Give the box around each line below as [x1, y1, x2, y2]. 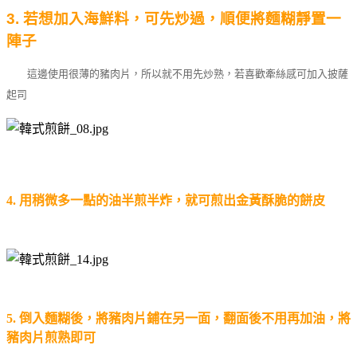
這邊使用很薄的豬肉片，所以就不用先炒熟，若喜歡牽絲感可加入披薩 [6, 67, 348, 80]
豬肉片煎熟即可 [6, 330, 96, 344]
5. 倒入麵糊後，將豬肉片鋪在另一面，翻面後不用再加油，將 [6, 311, 351, 325]
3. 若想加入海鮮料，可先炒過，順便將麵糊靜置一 [6, 10, 341, 27]
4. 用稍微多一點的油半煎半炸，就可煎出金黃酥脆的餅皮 [6, 193, 325, 207]
